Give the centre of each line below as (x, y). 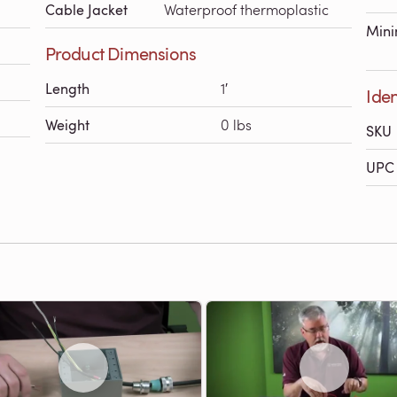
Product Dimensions (121, 53)
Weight (67, 125)
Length (67, 89)
